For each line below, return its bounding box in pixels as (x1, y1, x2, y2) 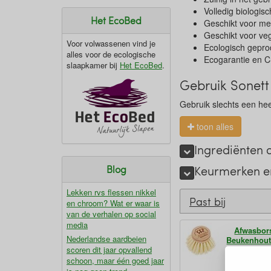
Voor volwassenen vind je (67, 38, 155, 49)
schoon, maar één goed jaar (67, 255, 164, 266)
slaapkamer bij (67, 59, 120, 71)
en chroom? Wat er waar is (67, 197, 160, 209)
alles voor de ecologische (67, 48, 155, 60)
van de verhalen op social (67, 208, 156, 220)
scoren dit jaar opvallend (67, 244, 152, 255)
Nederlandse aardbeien (67, 233, 146, 244)
